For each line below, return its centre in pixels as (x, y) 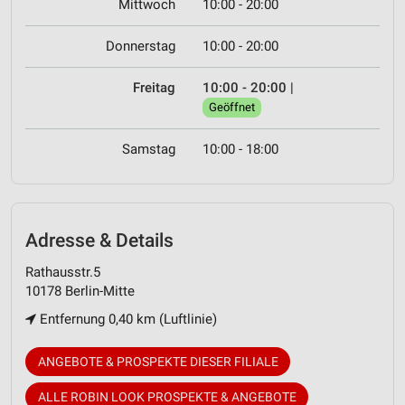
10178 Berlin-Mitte (80, 291)
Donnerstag (141, 47)
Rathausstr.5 (63, 272)
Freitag (154, 88)
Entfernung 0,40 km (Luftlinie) (127, 319)
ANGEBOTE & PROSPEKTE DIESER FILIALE (158, 361)
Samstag (149, 150)
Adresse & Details (99, 241)
